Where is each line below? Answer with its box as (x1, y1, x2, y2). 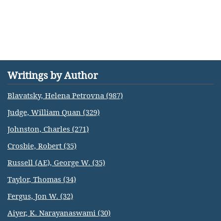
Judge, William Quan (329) (7, 107, 100, 117)
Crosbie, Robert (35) (7, 141, 76, 150)
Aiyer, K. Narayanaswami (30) (7, 208, 110, 218)
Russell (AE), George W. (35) (7, 157, 105, 167)
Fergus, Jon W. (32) (7, 191, 73, 201)
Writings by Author (7, 69, 98, 82)
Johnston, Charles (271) (7, 124, 89, 134)
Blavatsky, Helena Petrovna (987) (7, 90, 123, 100)
